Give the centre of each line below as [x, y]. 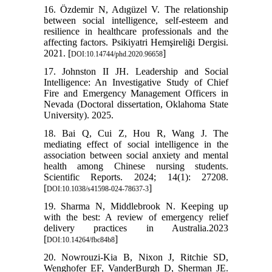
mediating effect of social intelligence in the [136, 144]
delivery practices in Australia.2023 [136, 228]
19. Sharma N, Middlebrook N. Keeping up [136, 206]
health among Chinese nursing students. [136, 166]
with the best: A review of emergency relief [136, 217]
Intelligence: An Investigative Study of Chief [136, 82]
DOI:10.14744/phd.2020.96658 [117, 54]
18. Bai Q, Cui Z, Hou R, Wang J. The [136, 133]
